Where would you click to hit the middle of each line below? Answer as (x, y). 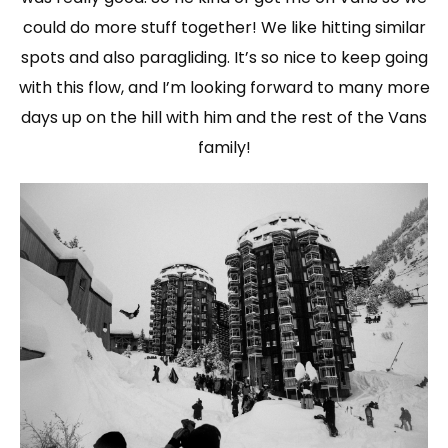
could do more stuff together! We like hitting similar (224, 28)
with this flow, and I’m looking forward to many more (224, 88)
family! (224, 148)
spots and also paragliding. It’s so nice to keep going (224, 58)
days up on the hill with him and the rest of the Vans (224, 118)
